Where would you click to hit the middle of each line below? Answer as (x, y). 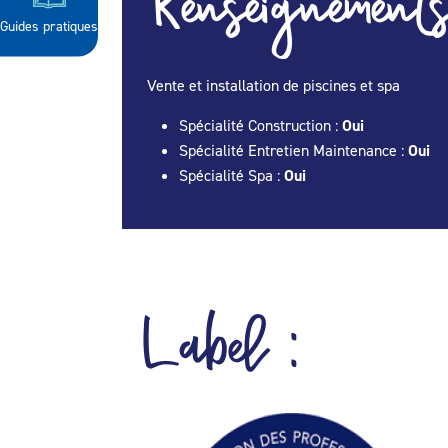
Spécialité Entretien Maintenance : (293, 150)
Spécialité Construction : (260, 125)
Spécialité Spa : (231, 175)
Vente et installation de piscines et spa (273, 85)
